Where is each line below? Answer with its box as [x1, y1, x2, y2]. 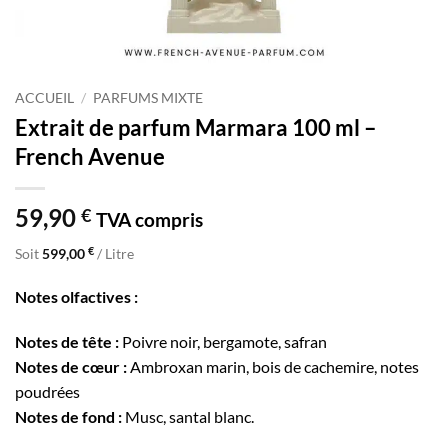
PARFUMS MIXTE [93, 90, 204, 106]
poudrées [15, 382, 80, 402]
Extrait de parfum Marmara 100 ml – [15, 113, 377, 141]
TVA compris [96, 207, 203, 231]
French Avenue [15, 142, 165, 170]
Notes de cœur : [15, 357, 127, 377]
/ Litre [94, 244, 134, 262]
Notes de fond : [15, 407, 122, 427]
